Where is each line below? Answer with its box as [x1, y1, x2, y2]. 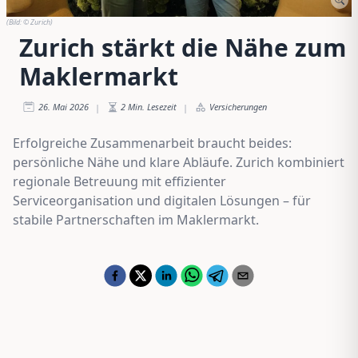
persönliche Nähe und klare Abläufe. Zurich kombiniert [13, 153, 344, 171]
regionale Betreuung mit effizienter [13, 172, 226, 190]
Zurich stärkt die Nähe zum [19, 30, 346, 64]
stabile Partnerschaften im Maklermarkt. [13, 210, 259, 229]
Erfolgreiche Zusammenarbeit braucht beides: [13, 133, 292, 152]
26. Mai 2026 [38, 100, 89, 113]
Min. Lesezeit [128, 100, 177, 113]
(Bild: [6, 16, 23, 27]
